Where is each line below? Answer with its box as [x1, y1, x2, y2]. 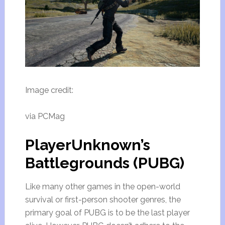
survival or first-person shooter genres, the [25, 194, 181, 204]
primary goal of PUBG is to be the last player [25, 207, 190, 217]
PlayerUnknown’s [25, 136, 150, 154]
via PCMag [25, 111, 65, 121]
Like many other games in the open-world [25, 181, 180, 191]
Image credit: [25, 85, 73, 95]
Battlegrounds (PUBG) [25, 154, 184, 172]
